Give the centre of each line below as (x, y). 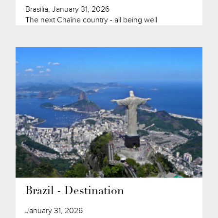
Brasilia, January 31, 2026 (68, 9)
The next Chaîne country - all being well (91, 20)
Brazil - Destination (75, 192)
